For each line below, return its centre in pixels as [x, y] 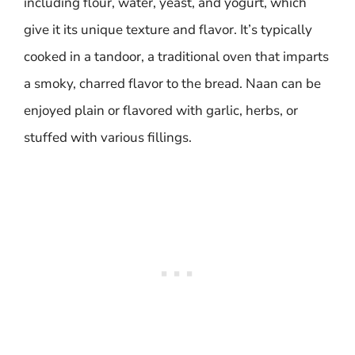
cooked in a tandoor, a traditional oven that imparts [176, 57]
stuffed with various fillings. [108, 137]
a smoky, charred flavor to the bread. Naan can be [172, 84]
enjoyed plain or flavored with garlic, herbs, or [161, 111]
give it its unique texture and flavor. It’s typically [168, 30]
